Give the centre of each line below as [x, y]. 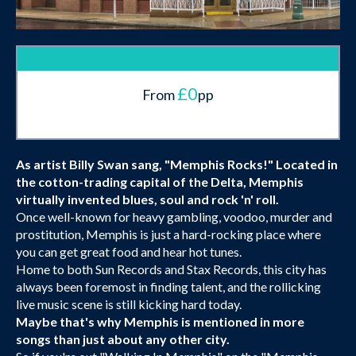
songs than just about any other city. [123, 339]
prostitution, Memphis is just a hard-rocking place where [168, 234]
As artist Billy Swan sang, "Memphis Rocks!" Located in [177, 164]
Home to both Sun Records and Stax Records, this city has [171, 269]
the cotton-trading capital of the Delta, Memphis [160, 182]
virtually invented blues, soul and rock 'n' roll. [147, 199]
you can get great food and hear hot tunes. [129, 252]
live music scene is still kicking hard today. [129, 304]
